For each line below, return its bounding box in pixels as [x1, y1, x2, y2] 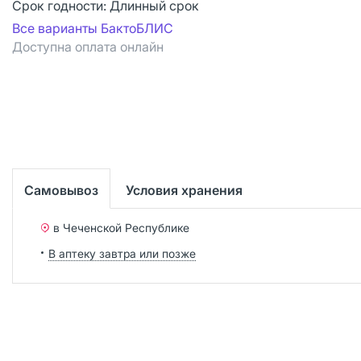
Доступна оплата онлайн [12, 39, 164, 55]
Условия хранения [126, 181, 243, 198]
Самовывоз [24, 181, 98, 198]
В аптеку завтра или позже [48, 246, 196, 260]
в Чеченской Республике [53, 220, 189, 234]
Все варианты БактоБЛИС [12, 20, 173, 36]
